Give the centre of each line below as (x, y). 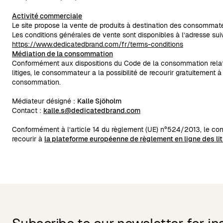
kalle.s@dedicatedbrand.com (92, 111)
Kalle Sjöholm (99, 101)
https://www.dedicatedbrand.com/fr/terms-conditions (98, 44)
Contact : (28, 111)
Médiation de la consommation (62, 54)
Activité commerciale (47, 16)
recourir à (28, 139)
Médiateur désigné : (45, 101)
